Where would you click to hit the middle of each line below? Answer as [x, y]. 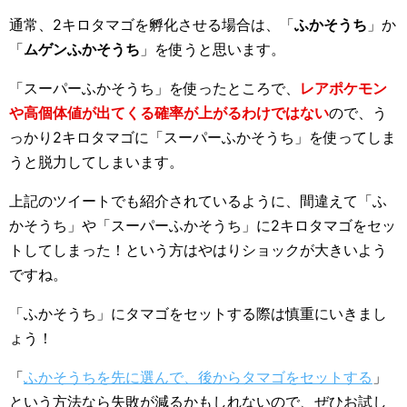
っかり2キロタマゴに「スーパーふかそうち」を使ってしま [203, 137]
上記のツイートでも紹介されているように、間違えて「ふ [198, 201]
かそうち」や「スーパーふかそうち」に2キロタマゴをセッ [203, 225]
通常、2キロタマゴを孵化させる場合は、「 [152, 25]
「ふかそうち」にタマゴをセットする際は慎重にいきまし [198, 313]
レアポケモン [343, 88]
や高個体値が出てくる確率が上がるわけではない [169, 113]
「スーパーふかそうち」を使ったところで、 [154, 88]
